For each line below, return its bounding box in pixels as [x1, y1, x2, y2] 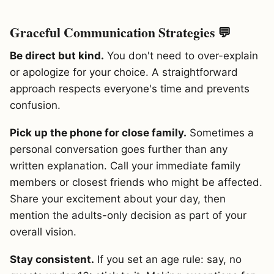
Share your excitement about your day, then [10, 192, 226, 205]
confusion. [10, 99, 61, 112]
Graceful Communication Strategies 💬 [10, 23, 231, 42]
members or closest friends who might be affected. [10, 176, 262, 188]
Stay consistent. [10, 253, 94, 265]
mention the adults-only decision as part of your [10, 209, 246, 221]
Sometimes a [187, 126, 254, 139]
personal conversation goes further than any [10, 143, 228, 155]
